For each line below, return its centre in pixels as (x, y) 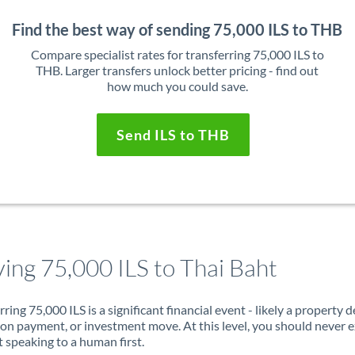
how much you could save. (177, 86)
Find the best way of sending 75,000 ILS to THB (177, 29)
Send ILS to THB (174, 135)
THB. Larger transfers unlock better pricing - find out (177, 70)
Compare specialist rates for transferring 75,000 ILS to (177, 54)
